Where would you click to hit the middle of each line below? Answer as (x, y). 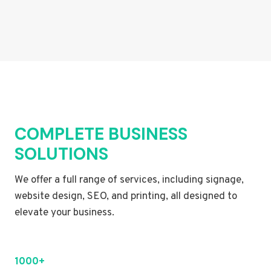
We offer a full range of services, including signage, (129, 181)
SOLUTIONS (61, 154)
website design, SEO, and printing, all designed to (126, 197)
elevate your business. (64, 213)
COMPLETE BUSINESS (101, 134)
